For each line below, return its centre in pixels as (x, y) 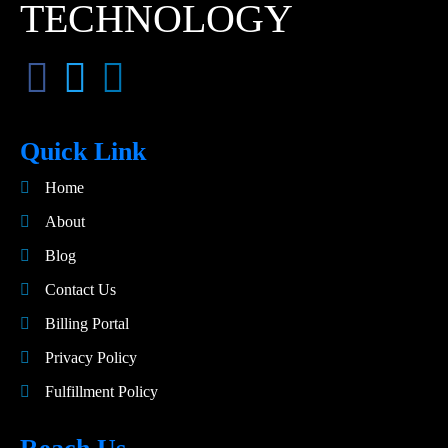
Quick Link (83, 151)
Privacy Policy (91, 357)
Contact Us (80, 289)
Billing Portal (87, 323)
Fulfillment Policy (101, 391)
